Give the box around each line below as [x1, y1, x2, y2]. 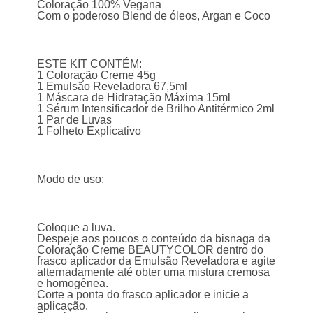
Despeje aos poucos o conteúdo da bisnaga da [37, 233, 271, 245]
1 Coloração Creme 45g [37, 69, 156, 82]
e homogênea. [37, 277, 109, 290]
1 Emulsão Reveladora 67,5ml [37, 80, 188, 93]
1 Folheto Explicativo [37, 125, 142, 138]
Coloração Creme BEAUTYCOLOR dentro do [37, 244, 264, 256]
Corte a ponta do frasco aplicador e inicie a [37, 289, 249, 301]
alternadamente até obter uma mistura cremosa [37, 266, 270, 279]
